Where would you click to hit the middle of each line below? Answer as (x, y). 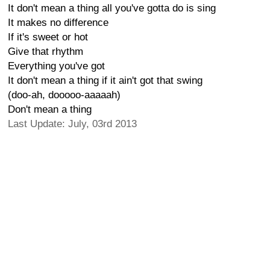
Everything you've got (56, 66)
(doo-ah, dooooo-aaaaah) (64, 95)
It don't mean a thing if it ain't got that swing (105, 80)
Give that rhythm (46, 52)
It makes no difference (58, 23)
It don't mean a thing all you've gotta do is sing (112, 8)
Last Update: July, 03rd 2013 (72, 124)
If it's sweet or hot (48, 37)
